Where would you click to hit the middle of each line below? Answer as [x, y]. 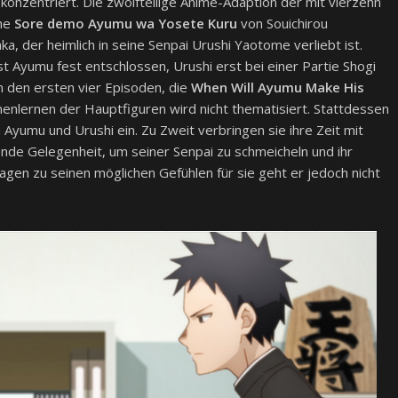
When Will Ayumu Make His [278, 88]
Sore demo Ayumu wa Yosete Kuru [126, 24]
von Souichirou [283, 24]
